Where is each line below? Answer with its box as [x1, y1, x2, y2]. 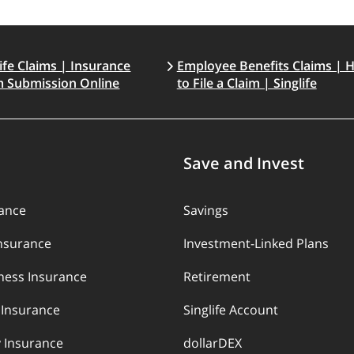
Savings [183, 201, 228, 219]
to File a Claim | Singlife [176, 74, 317, 92]
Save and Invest [183, 153, 304, 174]
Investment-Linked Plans [183, 235, 329, 252]
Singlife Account [183, 301, 278, 318]
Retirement [183, 268, 250, 285]
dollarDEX [183, 334, 242, 352]
